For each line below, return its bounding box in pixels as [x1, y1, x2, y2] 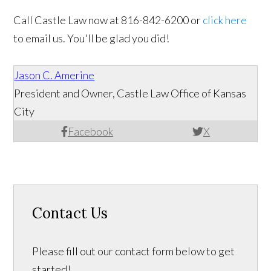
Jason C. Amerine [14, 68, 95, 82]
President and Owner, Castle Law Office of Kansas [14, 86, 247, 100]
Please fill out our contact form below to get [32, 244, 235, 258]
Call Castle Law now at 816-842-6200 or [13, 13, 203, 27]
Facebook [67, 124, 113, 138]
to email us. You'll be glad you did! [13, 31, 170, 45]
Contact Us [32, 203, 108, 223]
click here [203, 13, 247, 27]
